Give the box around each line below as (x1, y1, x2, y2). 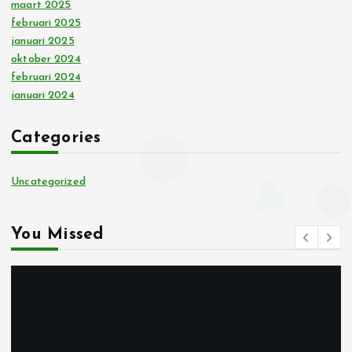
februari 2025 (11, 17, 81, 30)
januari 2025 (11, 35, 75, 48)
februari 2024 (11, 71, 81, 84)
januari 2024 (11, 90, 75, 102)
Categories (11, 130, 101, 147)
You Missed (11, 225, 104, 243)
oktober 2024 (11, 53, 81, 66)
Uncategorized (11, 176, 86, 189)
